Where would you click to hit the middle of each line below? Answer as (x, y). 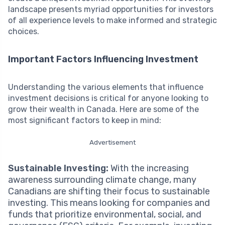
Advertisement (113, 142)
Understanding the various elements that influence (106, 87)
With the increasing (149, 168)
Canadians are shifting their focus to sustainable (109, 191)
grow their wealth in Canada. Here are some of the (103, 109)
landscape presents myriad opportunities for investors (111, 9)
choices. (24, 31)
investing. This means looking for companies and (109, 203)
